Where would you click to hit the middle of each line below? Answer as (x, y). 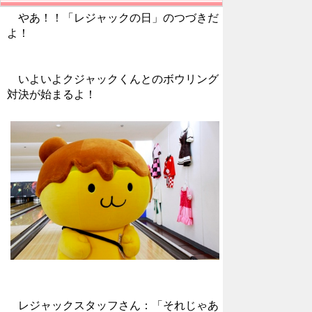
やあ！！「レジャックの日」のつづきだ (113, 17)
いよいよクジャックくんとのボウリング (113, 79)
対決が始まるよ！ (52, 94)
